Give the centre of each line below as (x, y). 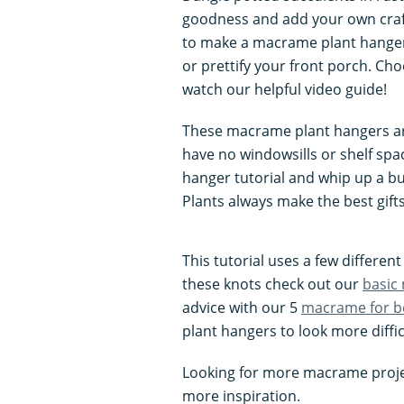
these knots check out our (272, 284)
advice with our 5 (242, 307)
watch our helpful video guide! (285, 89)
